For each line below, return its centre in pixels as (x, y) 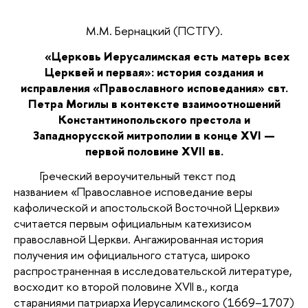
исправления (56, 87)
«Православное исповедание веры (162, 192)
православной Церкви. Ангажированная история (139, 239)
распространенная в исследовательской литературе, (153, 271)
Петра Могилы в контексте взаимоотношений (154, 103)
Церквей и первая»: (100, 71)
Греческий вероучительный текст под (137, 176)
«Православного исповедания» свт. (190, 87)
